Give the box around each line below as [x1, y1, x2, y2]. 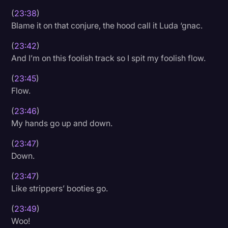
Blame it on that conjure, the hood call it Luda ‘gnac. [11, 20, 203, 31]
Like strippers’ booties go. [11, 183, 108, 194]
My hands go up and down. [11, 118, 113, 129]
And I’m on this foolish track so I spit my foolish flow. [11, 53, 206, 64]
